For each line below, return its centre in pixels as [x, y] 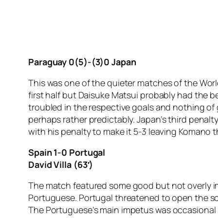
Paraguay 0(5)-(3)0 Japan [82, 62]
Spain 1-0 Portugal [67, 153]
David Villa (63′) [61, 165]
